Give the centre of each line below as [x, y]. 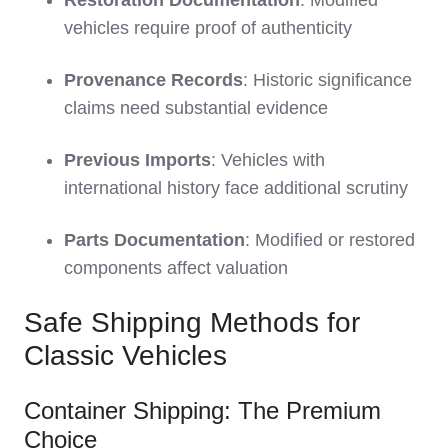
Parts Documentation [154, 240]
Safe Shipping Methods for [192, 323]
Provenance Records [153, 80]
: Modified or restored [330, 240]
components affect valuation [176, 268]
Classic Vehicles [125, 356]
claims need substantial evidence [196, 108]
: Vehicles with [268, 160]
